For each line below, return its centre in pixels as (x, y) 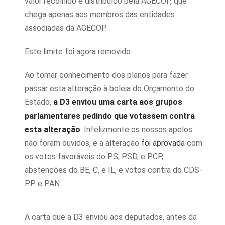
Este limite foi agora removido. (78, 51)
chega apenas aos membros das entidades (100, 14)
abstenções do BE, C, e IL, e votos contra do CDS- (114, 170)
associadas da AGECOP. (66, 28)
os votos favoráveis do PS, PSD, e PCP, (94, 156)
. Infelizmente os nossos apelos (136, 129)
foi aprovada (163, 143)
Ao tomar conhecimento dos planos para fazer (106, 75)
